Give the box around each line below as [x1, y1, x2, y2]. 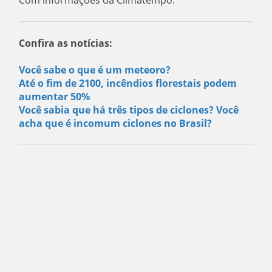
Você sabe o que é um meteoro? [19, 63, 171, 77]
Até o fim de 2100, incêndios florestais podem [19, 76, 237, 90]
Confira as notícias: [19, 36, 113, 50]
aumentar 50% [19, 90, 90, 104]
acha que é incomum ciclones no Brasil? [19, 117, 212, 131]
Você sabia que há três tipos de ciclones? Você [19, 103, 239, 117]
